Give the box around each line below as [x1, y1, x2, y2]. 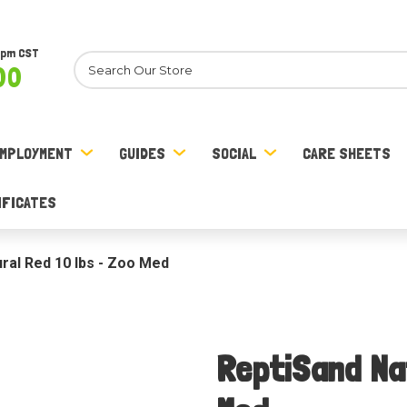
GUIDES [118, 143, 165, 163]
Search [74, 53, 115, 67]
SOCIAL [211, 143, 256, 163]
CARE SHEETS [302, 143, 391, 163]
